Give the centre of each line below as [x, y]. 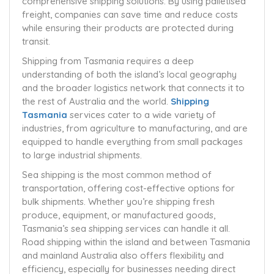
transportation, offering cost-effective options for [128, 188]
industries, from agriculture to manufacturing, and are [135, 128]
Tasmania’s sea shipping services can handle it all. [126, 228]
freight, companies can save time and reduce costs [130, 14]
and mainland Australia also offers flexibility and [123, 255]
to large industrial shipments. [82, 155]
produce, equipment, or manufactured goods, [119, 215]
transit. [36, 41]
